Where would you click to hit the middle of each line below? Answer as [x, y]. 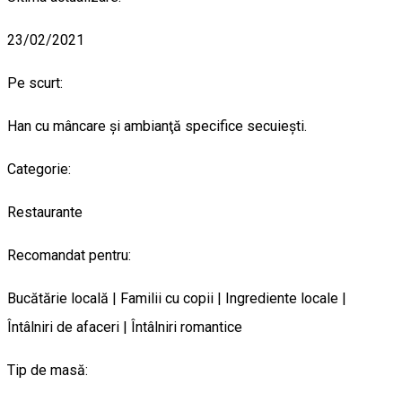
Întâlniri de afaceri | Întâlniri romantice [125, 327]
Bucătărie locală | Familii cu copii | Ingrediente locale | [177, 298]
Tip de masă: [48, 370]
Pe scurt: [35, 83]
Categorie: [39, 169]
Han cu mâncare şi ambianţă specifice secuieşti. [157, 126]
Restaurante [45, 212]
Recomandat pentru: [69, 255]
